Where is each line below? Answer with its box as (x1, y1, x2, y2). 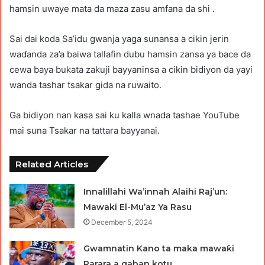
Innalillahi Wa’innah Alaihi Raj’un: (83, 186, 228, 197)
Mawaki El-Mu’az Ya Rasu (83, 201, 192, 212)
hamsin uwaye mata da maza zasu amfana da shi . (9, 2, 215, 14)
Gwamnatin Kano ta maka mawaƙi (83, 243, 235, 254)
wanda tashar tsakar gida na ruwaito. (9, 79, 161, 91)
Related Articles (15, 158, 88, 170)
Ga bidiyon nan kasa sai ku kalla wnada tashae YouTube (9, 109, 240, 121)
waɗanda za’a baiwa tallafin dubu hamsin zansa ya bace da (9, 48, 251, 60)
